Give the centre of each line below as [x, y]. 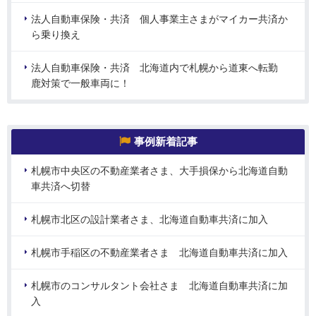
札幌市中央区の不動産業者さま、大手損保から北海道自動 [159, 171]
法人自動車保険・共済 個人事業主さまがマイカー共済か [159, 19]
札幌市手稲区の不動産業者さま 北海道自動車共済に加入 [159, 253]
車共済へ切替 [61, 187]
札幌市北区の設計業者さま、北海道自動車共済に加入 [150, 220]
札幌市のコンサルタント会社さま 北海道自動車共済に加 [159, 286]
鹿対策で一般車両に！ [80, 84]
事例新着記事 [165, 142]
